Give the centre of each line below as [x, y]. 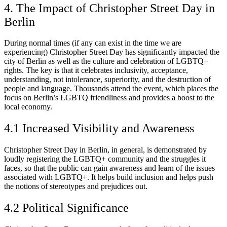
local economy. [28, 107]
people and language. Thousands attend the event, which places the [111, 89]
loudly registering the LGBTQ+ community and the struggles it [105, 159]
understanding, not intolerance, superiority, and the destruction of [107, 80]
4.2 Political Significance [66, 208]
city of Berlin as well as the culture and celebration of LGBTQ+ [106, 61]
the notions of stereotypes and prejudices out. [76, 186]
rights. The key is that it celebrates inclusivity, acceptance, [96, 70]
